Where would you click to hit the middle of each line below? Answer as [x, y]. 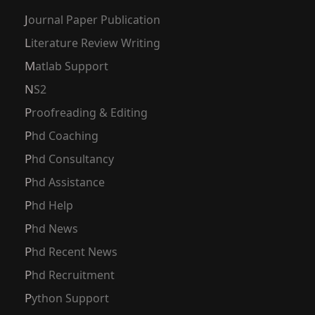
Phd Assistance [68, 182]
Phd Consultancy [73, 159]
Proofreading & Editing [90, 113]
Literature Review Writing [96, 43]
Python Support [70, 298]
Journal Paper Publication [94, 20]
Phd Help [52, 206]
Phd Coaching [65, 136]
